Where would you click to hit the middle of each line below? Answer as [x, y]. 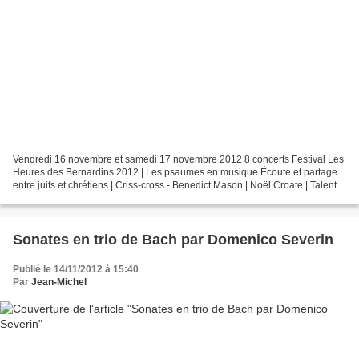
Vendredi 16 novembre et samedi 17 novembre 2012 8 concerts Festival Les [178, 159]
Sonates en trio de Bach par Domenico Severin [173, 239]
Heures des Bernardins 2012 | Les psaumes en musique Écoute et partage [175, 172]
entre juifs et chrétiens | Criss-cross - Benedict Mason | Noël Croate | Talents [177, 185]
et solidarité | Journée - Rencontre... [90, 198]
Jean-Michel [59, 282]
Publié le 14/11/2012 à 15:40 [76, 269]
